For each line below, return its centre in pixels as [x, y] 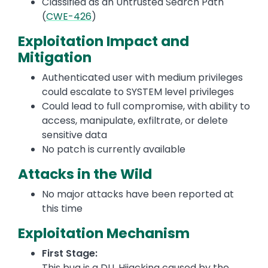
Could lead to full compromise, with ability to [146, 106]
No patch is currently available [114, 150]
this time [62, 209]
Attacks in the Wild [86, 174]
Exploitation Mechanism [104, 234]
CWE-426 [69, 17]
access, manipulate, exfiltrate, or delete [135, 121]
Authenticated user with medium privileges [142, 78]
